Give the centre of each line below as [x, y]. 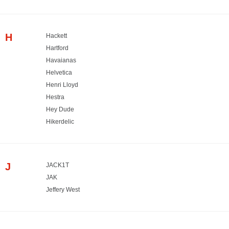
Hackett [56, 36]
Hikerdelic [60, 121]
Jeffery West [63, 189]
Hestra [55, 97]
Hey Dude [60, 109]
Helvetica [59, 72]
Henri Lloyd [62, 85]
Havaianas [61, 60]
